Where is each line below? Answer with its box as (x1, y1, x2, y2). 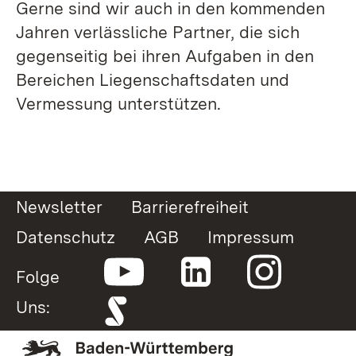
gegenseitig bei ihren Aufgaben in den (16, 45, 314, 67)
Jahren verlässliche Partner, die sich (16, 21, 300, 43)
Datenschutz (16, 226, 115, 248)
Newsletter (16, 196, 103, 218)
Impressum (207, 226, 294, 248)
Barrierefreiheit (131, 196, 249, 218)
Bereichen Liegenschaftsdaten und (16, 69, 289, 91)
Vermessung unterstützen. (16, 93, 221, 114)
